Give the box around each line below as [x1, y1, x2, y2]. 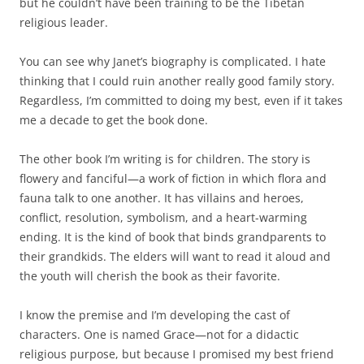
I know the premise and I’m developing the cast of [19, 307, 290, 323]
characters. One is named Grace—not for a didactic [19, 327, 299, 342]
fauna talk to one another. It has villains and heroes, [19, 190, 304, 206]
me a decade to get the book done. [19, 112, 208, 128]
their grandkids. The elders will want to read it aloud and [19, 249, 331, 264]
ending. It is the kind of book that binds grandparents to [19, 229, 326, 245]
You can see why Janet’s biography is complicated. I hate [19, 54, 326, 69]
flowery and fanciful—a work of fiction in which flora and [19, 171, 327, 186]
